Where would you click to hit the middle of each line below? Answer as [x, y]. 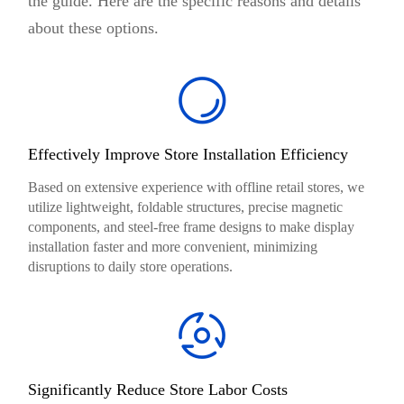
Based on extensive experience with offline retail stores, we [197, 187]
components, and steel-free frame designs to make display [192, 226]
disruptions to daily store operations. [131, 266]
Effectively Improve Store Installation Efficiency [188, 154]
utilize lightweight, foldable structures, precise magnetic [186, 207]
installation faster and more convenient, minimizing [173, 246]
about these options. [94, 28]
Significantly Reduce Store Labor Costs [158, 389]
